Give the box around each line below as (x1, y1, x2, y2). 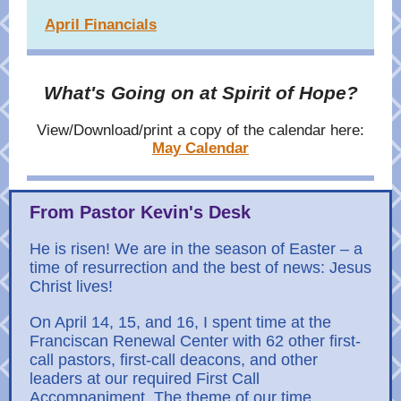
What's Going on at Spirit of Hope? (43, 82, 358, 103)
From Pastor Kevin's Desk (30, 202, 251, 222)
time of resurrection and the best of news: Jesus (30, 259, 371, 277)
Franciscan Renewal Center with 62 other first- (30, 332, 361, 350)
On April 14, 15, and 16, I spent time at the (30, 313, 331, 331)
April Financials (45, 16, 157, 33)
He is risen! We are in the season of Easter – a (30, 240, 363, 258)
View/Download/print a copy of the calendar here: (37, 122, 364, 139)
